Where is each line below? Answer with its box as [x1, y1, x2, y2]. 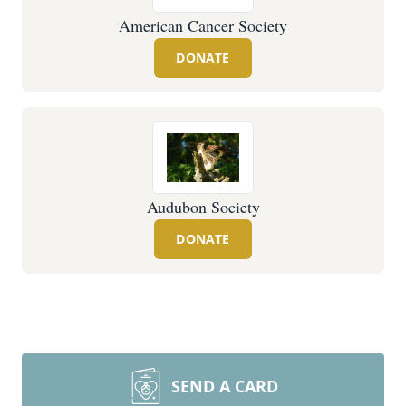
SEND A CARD [171, 375, 278, 397]
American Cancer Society [119, 14, 287, 36]
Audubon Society [146, 196, 260, 217]
